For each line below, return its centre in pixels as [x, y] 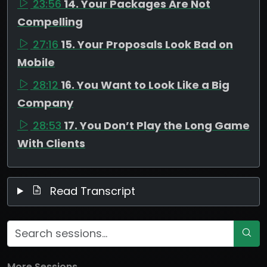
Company [45, 103]
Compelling [50, 21]
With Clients [51, 143]
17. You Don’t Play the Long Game [157, 125]
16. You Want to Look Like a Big [145, 85]
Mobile [36, 62]
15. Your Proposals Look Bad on [147, 44]
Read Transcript [91, 191]
